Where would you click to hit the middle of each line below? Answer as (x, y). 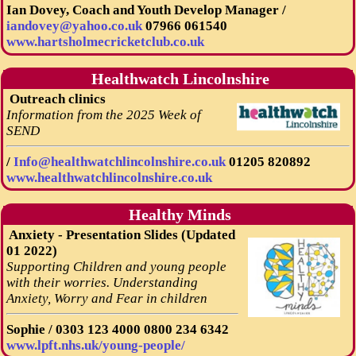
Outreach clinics (56, 99)
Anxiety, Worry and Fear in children (106, 298)
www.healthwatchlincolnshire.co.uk (109, 177)
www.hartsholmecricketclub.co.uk (105, 42)
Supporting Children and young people (116, 266)
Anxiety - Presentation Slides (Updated (120, 234)
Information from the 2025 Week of (103, 114)
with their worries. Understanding (102, 282)
